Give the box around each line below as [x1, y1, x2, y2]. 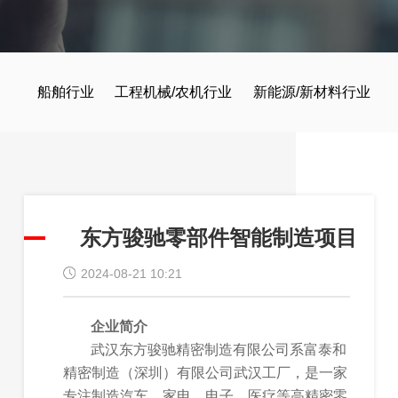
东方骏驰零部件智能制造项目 [80, 225, 358, 250]
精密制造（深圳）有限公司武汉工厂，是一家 [63, 364, 348, 380]
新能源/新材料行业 [253, 84, 371, 100]
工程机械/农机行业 [115, 84, 233, 100]
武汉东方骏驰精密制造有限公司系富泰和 [91, 341, 347, 357]
